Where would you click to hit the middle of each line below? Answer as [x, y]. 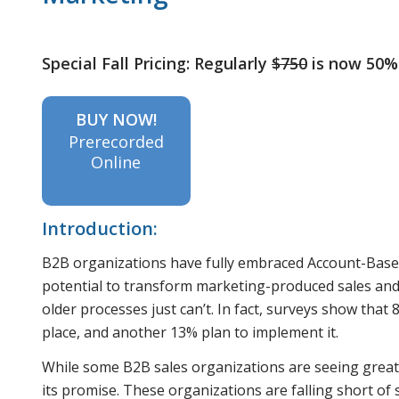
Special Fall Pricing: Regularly [157, 63]
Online [116, 163]
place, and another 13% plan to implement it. [190, 332]
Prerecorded [116, 142]
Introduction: [100, 229]
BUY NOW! [116, 120]
